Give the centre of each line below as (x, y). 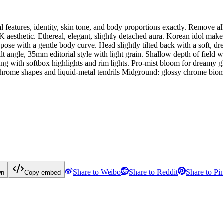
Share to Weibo (97, 172)
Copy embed (43, 172)
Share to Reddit (153, 172)
